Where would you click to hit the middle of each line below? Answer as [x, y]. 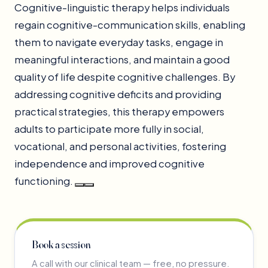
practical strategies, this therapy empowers [119, 111]
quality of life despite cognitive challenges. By [125, 77]
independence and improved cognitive [109, 163]
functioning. [45, 181]
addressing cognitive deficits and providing [118, 94]
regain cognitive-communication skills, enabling [130, 25]
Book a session [61, 244]
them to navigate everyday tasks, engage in [119, 42]
